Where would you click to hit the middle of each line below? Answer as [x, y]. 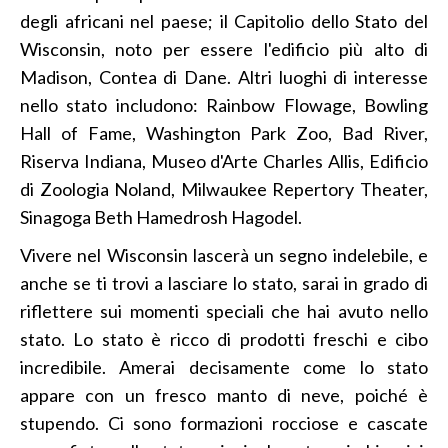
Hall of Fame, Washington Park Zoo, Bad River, [224, 132]
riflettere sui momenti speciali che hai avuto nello [224, 310]
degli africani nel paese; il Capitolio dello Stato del [224, 20]
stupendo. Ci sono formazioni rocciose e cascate [224, 422]
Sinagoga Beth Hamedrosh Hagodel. [161, 216]
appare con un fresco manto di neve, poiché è [224, 394]
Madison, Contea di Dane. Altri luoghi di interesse [224, 76]
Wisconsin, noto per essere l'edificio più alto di [224, 48]
